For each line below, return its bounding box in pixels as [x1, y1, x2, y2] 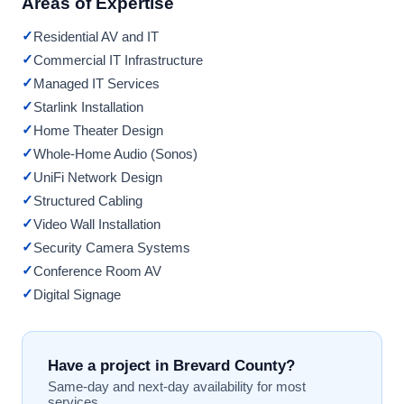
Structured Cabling [33, 192, 142, 208]
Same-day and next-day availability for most [48, 379, 306, 395]
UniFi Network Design [33, 169, 162, 185]
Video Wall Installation [33, 216, 161, 232]
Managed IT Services [33, 75, 160, 91]
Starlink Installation [33, 98, 143, 115]
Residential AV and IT [33, 28, 159, 44]
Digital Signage [33, 286, 121, 302]
